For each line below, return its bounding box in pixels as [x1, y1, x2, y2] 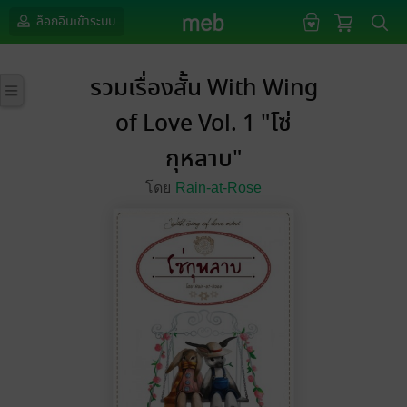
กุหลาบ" [164, 142, 243, 177]
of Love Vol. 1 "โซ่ [115, 106, 292, 142]
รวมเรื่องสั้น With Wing [89, 71, 318, 106]
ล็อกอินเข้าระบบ [34, 12, 115, 31]
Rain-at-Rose [175, 180, 262, 195]
